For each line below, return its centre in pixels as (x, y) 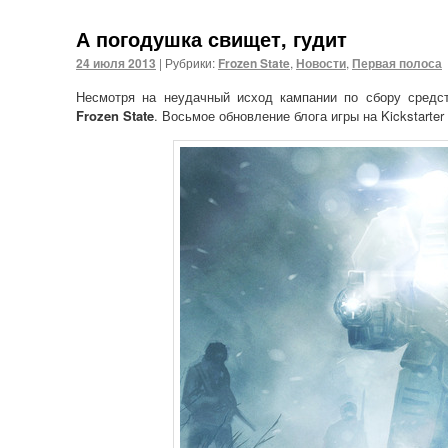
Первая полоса (397, 62)
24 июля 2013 (116, 62)
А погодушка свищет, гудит (211, 38)
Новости (321, 62)
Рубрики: (190, 62)
